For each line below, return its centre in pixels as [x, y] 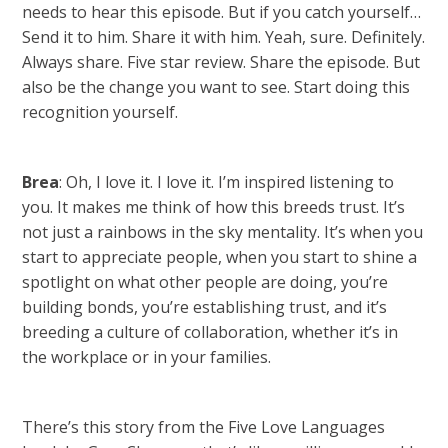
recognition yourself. [100, 112]
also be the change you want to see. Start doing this [216, 87]
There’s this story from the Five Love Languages [204, 427]
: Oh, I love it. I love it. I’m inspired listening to [227, 182]
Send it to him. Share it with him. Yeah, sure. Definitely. [224, 37]
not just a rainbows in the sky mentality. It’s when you [223, 232]
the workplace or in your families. [147, 357]
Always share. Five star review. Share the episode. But [221, 62]
